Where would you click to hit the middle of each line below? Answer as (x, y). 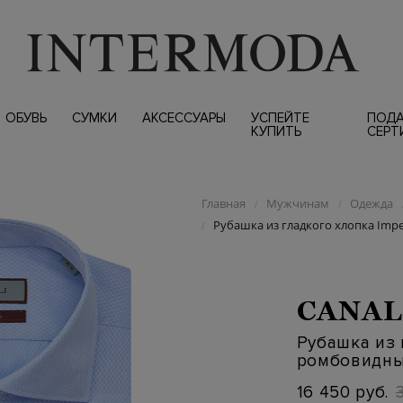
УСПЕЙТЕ (280, 118)
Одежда (371, 203)
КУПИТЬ (276, 131)
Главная (223, 203)
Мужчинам (297, 203)
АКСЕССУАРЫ (184, 118)
